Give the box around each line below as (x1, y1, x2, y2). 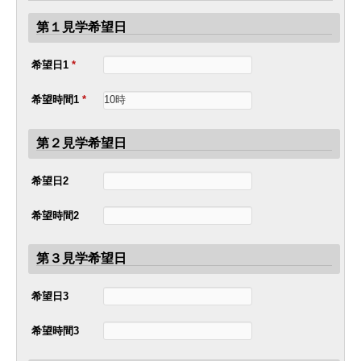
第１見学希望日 (36, 20, 127, 34)
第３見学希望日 (36, 251, 127, 265)
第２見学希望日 (36, 135, 127, 150)
